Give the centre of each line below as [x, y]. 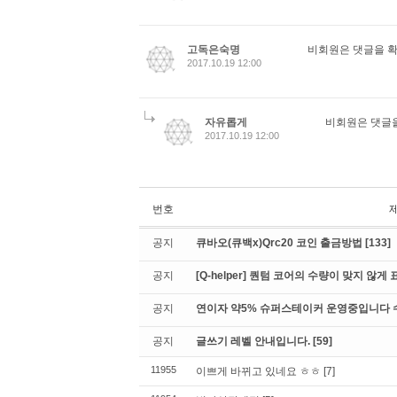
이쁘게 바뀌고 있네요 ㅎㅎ [258, 371]
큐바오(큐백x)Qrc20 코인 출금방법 [280, 243]
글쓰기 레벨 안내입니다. [254, 341]
